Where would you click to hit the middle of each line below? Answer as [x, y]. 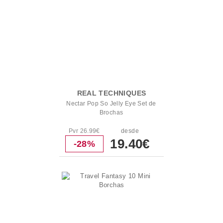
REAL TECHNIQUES [111, 93]
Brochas [111, 112]
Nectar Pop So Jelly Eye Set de [111, 104]
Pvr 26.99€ [84, 131]
